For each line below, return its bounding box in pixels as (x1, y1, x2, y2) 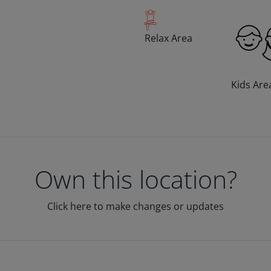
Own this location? (34, 162, 237, 197)
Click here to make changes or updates (47, 200, 224, 214)
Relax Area (145, 31, 192, 45)
